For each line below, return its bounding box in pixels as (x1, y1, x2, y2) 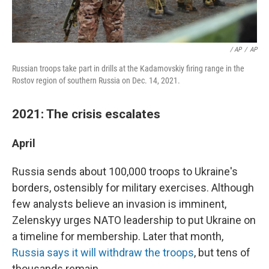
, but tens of (194, 246, 250, 259)
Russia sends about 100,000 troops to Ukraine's (12, 165, 238, 178)
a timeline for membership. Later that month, (12, 229, 223, 243)
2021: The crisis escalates (12, 106, 160, 121)
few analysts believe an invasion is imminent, (12, 197, 226, 210)
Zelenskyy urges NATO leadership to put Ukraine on (12, 213, 256, 226)
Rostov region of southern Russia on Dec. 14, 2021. (12, 75, 180, 85)
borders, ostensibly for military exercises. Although (12, 181, 254, 194)
